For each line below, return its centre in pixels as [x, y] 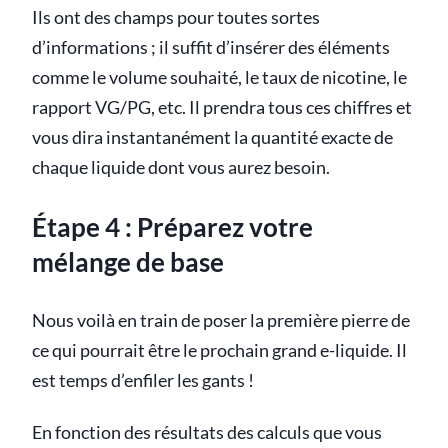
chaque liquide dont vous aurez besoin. [181, 168]
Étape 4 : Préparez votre [172, 226]
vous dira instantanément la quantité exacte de [212, 138]
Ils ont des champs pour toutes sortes [176, 18]
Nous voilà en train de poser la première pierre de [221, 321]
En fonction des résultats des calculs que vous [207, 433]
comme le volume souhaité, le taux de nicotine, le [219, 78]
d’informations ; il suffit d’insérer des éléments [211, 48]
